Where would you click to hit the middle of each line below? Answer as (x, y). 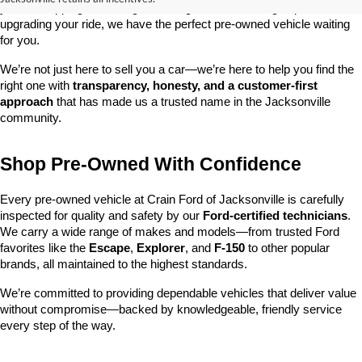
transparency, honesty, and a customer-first (195, 86)
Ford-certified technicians (275, 216)
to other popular (287, 248)
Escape (109, 248)
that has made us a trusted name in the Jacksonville (192, 102)
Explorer (161, 248)
